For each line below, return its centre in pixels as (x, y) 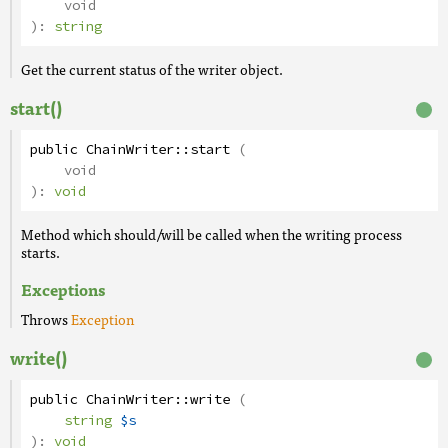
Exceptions (63, 289)
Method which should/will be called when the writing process (211, 234)
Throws (46, 319)
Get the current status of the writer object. (152, 69)
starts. (40, 252)
